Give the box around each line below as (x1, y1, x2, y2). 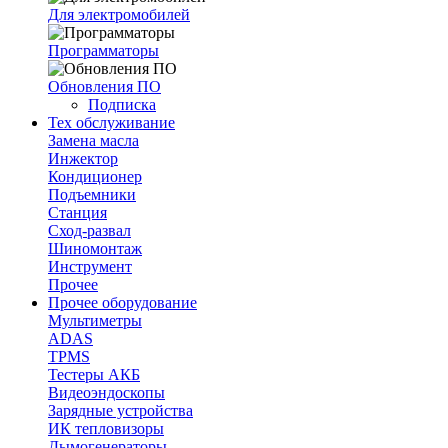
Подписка (88, 96, 156, 113)
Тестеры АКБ (48, 366, 140, 383)
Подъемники (48, 186, 136, 203)
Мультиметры (48, 312, 142, 329)
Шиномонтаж (48, 240, 142, 257)
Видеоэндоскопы (48, 384, 165, 401)
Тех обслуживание (48, 114, 175, 131)
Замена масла (48, 132, 139, 149)
